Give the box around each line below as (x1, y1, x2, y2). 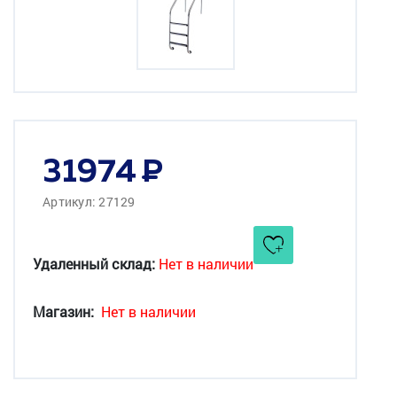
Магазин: (33, 301, 94, 321)
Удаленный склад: (33, 253, 155, 273)
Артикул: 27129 (43, 192, 136, 210)
